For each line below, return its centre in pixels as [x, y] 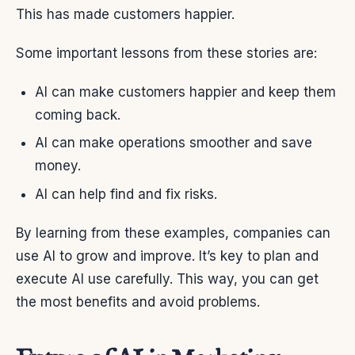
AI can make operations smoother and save [174, 143]
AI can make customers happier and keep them [185, 92]
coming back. [78, 115]
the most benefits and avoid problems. [138, 302]
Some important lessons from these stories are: [166, 53]
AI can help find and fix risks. [126, 194]
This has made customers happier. [125, 14]
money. [58, 166]
